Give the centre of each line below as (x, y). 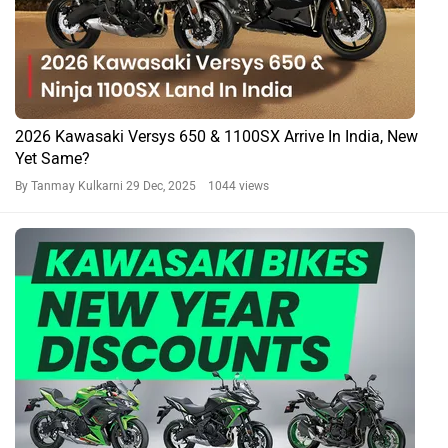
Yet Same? (52, 158)
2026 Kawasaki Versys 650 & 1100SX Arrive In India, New (216, 136)
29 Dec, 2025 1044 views (197, 185)
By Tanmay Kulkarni (70, 185)
